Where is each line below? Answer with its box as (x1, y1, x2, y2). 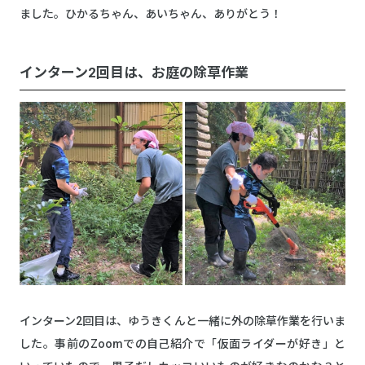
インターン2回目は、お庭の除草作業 (20, 64, 248, 81)
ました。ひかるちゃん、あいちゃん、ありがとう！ (20, 7, 282, 20)
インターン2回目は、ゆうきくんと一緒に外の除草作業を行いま (20, 314, 345, 328)
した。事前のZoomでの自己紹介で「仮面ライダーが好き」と (20, 336, 345, 350)
